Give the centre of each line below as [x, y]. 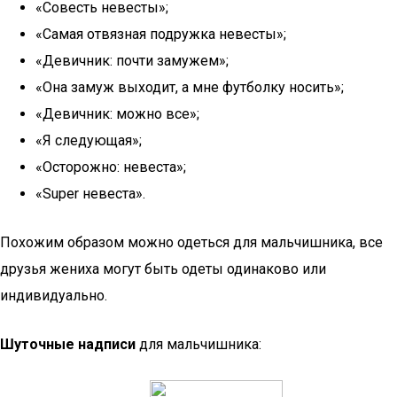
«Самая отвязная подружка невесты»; [161, 34]
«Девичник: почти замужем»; [132, 61]
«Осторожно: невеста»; [111, 167]
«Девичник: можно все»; [117, 114]
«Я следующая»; [89, 140]
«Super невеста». [90, 194]
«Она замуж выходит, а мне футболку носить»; [190, 87]
